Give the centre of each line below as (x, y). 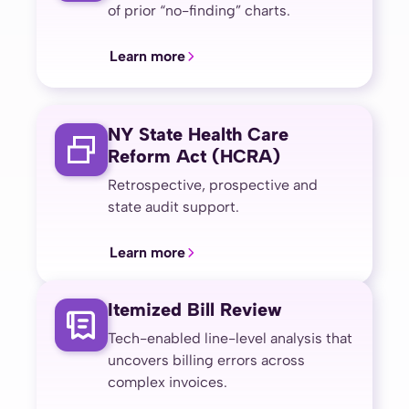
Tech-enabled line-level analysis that (230, 338)
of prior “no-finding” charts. (199, 11)
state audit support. (173, 207)
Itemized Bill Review (195, 309)
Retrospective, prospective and (213, 185)
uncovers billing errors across (206, 360)
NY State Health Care (198, 135)
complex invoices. (168, 382)
